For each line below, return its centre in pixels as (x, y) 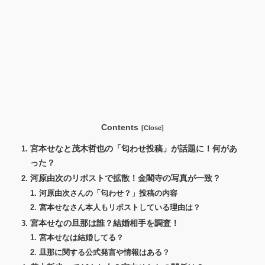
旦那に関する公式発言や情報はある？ (105, 252)
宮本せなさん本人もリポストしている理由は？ (120, 208)
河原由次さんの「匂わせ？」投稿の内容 (109, 193)
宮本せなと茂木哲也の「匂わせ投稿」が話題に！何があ (134, 148)
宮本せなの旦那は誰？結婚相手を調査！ (105, 223)
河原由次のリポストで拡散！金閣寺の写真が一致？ (126, 178)
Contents (119, 127)
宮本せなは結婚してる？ (82, 238)
